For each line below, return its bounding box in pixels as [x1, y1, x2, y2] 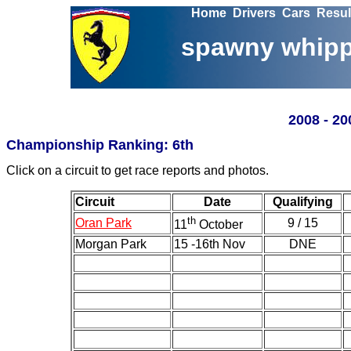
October [196, 218, 243, 232]
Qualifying [273, 195, 333, 208]
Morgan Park [75, 237, 147, 251]
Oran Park [75, 216, 132, 230]
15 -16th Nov [174, 237, 245, 251]
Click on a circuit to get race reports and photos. [6, 164, 269, 177]
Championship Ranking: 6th [6, 137, 194, 153]
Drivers [232, 6, 276, 20]
